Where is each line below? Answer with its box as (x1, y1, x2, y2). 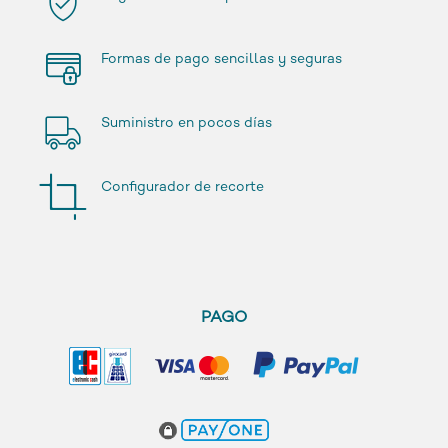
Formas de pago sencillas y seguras (101, 51, 342, 67)
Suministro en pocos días (101, 115, 272, 131)
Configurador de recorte (101, 179, 264, 195)
